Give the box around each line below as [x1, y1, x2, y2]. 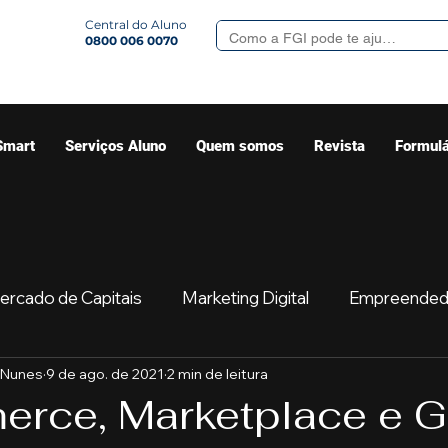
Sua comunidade [103, 366, 230, 388]
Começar [270, 366, 343, 388]
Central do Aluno [85, 17, 187, 32]
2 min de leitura [167, 364, 268, 383]
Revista [314, 137, 365, 155]
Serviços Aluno [65, 137, 166, 155]
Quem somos [196, 137, 284, 155]
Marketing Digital [182, 286, 309, 308]
